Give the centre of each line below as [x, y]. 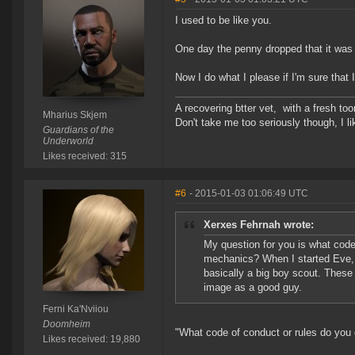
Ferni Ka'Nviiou [75, 309]
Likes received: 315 [84, 157]
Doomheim [66, 324]
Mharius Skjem [74, 115]
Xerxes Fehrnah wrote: [259, 225]
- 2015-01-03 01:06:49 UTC [249, 194]
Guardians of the [78, 130]
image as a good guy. [253, 288]
